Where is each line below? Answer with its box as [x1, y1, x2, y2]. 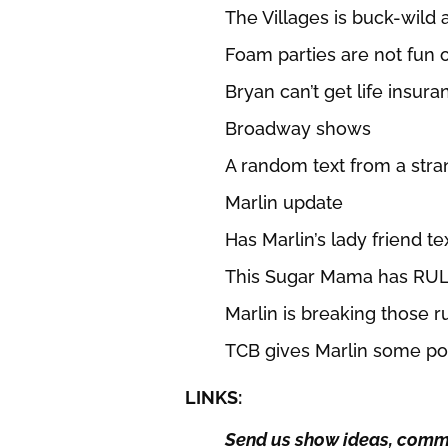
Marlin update [224, 192, 343, 214]
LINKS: [184, 387, 242, 409]
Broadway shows [224, 118, 371, 140]
